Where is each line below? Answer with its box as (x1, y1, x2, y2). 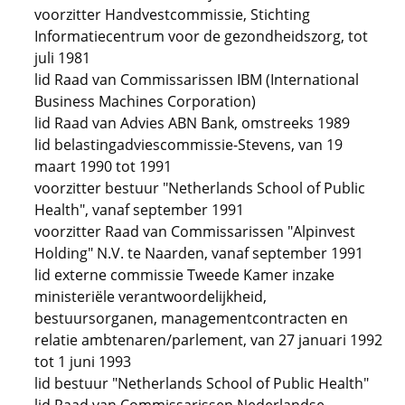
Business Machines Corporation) (34, 91, 256, 111)
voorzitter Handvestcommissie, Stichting (34, 5, 310, 24)
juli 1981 (34, 48, 90, 68)
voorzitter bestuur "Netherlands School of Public (34, 178, 365, 198)
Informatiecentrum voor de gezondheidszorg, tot (34, 26, 368, 46)
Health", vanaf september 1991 (34, 200, 244, 220)
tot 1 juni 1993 (34, 352, 131, 372)
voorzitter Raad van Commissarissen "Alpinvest (34, 221, 355, 241)
